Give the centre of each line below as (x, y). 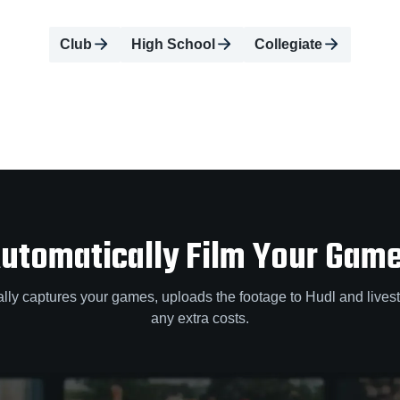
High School (173, 45)
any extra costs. (200, 319)
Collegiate (288, 45)
